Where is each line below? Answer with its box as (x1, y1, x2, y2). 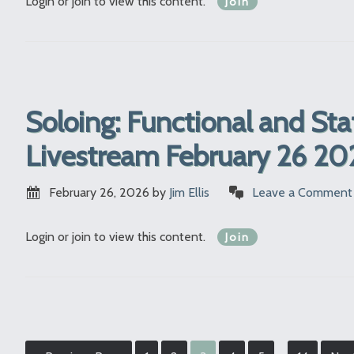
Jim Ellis (169, 185, 209, 201)
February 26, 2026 (49, 185, 149, 201)
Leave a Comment (252, 185, 352, 201)
